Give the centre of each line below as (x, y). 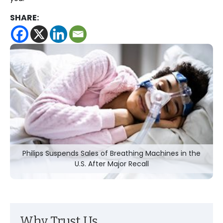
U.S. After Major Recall (111, 164)
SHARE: (24, 18)
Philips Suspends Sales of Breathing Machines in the (111, 153)
